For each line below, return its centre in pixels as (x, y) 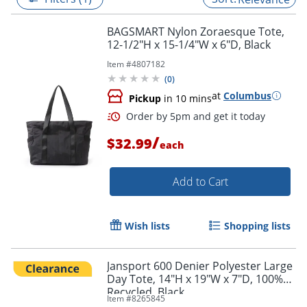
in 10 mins (186, 98)
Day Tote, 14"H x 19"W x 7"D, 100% (195, 279)
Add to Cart (200, 181)
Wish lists (147, 225)
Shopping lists (257, 225)
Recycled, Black (146, 292)
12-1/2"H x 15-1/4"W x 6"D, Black (189, 44)
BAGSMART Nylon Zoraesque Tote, (196, 31)
